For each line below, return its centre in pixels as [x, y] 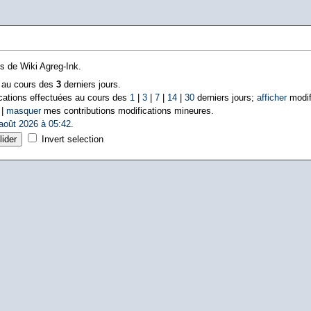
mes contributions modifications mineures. [127, 111]
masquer [23, 111]
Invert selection [72, 139]
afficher [271, 98]
